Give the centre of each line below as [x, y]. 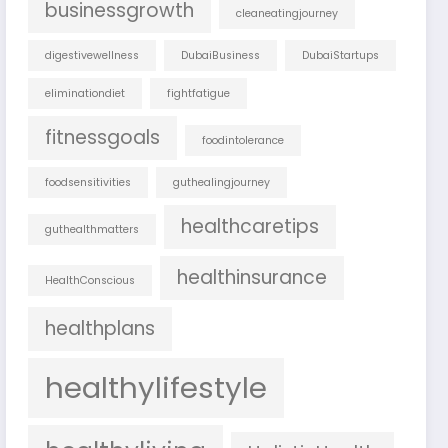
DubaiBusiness [221, 55]
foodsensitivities [88, 182]
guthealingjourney [222, 182]
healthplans [100, 328]
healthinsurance [252, 277]
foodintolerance [243, 140]
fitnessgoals [103, 137]
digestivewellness [92, 55]
